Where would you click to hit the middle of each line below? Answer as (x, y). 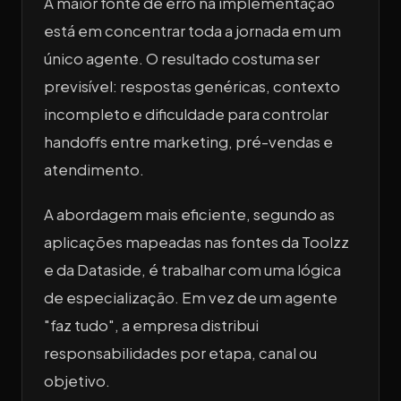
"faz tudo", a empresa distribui (151, 325)
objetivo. (77, 380)
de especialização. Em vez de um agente (191, 297)
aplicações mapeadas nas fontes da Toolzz (196, 242)
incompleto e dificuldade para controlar (186, 115)
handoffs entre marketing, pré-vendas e (188, 142)
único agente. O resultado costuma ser (182, 59)
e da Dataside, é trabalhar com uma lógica (192, 269)
